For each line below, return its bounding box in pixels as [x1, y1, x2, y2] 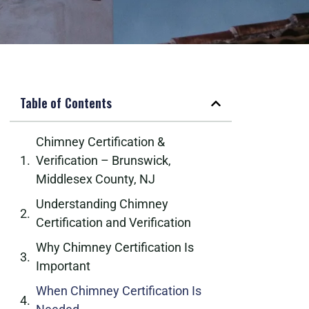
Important [36, 259, 90, 273]
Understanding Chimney [36, 197, 168, 211]
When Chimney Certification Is [36, 283, 201, 298]
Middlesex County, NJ [36, 172, 155, 186]
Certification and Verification [36, 215, 191, 230]
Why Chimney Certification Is [36, 240, 194, 255]
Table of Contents [20, 94, 112, 112]
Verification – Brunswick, [36, 153, 171, 168]
